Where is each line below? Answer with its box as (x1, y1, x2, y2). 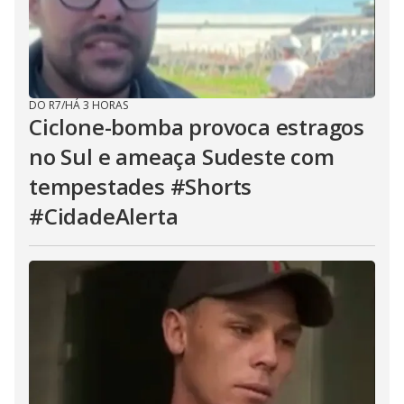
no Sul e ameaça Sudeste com (29, 142, 335, 171)
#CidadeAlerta (29, 201, 179, 231)
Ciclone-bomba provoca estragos (29, 112, 364, 142)
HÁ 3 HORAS (65, 97, 128, 113)
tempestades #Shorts (29, 171, 252, 201)
